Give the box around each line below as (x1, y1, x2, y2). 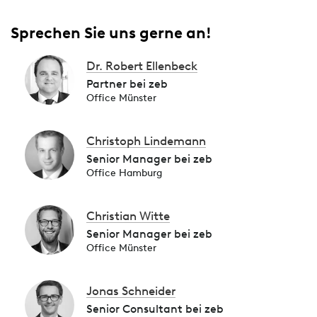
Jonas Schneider (86, 284, 175, 298)
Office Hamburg (86, 167, 162, 179)
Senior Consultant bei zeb (86, 302, 224, 316)
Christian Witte (86, 209, 170, 223)
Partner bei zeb (86, 77, 168, 91)
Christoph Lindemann (86, 134, 206, 148)
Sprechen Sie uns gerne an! (11, 23, 212, 42)
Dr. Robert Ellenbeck (86, 59, 197, 73)
